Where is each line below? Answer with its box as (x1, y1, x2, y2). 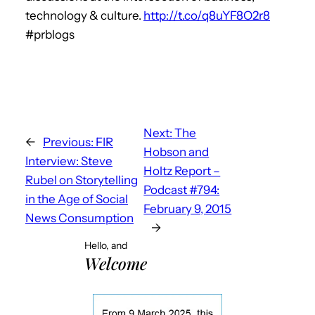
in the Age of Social (25, 192, 128, 207)
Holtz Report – (143, 163, 221, 178)
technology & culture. (25, 8, 143, 22)
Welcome (84, 252, 147, 274)
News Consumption (25, 211, 134, 226)
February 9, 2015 (143, 201, 232, 216)
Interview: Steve (25, 154, 112, 169)
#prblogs (25, 27, 75, 41)
